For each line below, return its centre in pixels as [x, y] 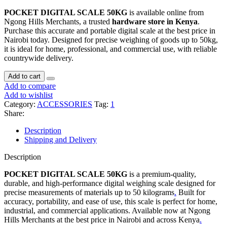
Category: [20, 104]
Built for [191, 192]
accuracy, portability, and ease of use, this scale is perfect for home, [111, 201]
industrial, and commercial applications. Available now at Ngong [107, 210]
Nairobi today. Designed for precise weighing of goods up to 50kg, [111, 40]
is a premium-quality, [162, 174]
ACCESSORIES [65, 104]
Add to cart [24, 76]
